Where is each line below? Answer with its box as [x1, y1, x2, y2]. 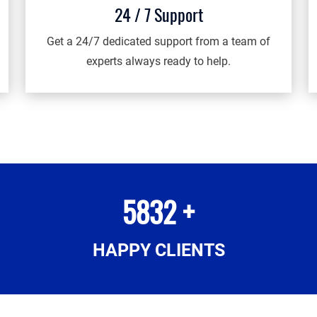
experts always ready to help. [86, 54, 231, 68]
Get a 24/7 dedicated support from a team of [47, 35, 270, 48]
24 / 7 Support [114, 4, 203, 26]
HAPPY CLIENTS [92, 240, 225, 260]
